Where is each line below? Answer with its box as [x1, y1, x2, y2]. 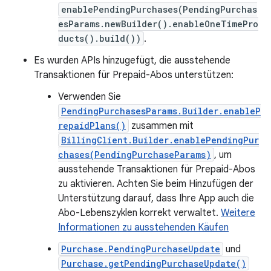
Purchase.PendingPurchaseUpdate [61, 243, 220, 255]
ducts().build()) [58, 33, 141, 44]
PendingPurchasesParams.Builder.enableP [61, 105, 261, 117]
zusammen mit [129, 120, 194, 132]
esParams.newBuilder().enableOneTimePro [58, 18, 258, 30]
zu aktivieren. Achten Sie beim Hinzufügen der [58, 178, 253, 190]
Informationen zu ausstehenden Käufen [58, 221, 229, 233]
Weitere [221, 207, 255, 219]
